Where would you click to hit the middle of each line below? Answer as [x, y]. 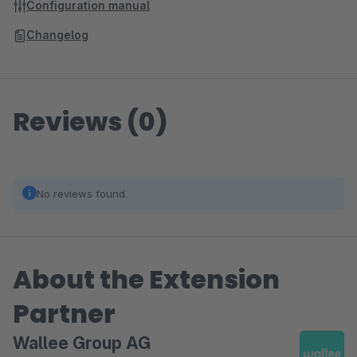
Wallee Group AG [82, 343]
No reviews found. [82, 194]
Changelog [57, 35]
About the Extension [146, 279]
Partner [64, 314]
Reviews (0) [90, 122]
